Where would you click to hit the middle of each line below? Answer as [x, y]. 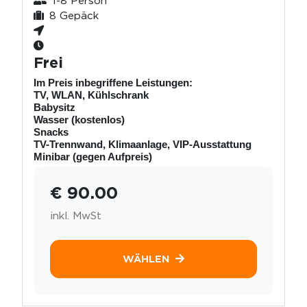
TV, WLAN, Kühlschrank [91, 95]
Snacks [51, 132]
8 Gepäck [74, 15]
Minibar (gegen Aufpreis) [93, 156]
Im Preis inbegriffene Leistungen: [113, 82]
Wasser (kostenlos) [79, 119]
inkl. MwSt [76, 215]
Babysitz [54, 107]
